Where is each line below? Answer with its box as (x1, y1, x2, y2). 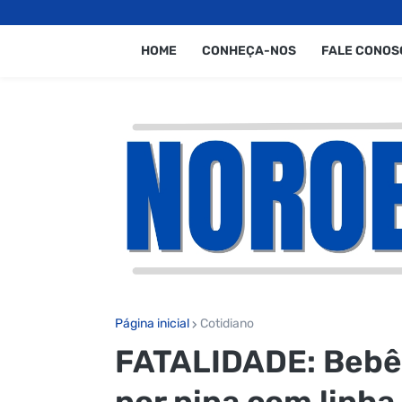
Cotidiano (199, 315, 254, 331)
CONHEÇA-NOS (201, 43, 296, 58)
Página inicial (114, 315, 189, 331)
